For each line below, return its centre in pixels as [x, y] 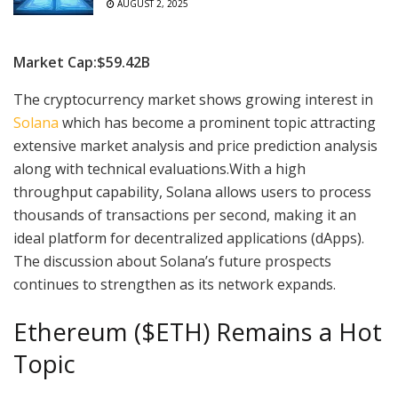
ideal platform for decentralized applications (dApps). [189, 239]
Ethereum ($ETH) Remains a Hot [198, 332]
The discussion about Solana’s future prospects [172, 262]
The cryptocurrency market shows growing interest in [193, 100]
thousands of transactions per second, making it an [185, 215]
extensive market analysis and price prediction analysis [195, 146]
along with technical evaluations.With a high [159, 169]
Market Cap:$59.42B [82, 63]
